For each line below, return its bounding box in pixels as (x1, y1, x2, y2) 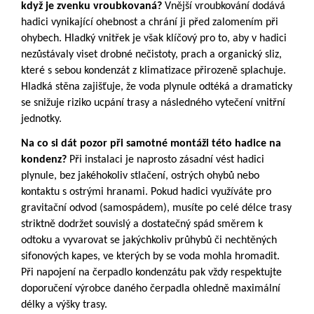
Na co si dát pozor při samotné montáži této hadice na (21, 138, 281, 150)
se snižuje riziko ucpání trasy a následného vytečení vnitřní (21, 97, 285, 109)
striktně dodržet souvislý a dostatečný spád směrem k (21, 219, 263, 231)
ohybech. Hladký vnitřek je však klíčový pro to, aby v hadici (21, 33, 287, 45)
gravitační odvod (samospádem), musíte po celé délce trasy (21, 203, 292, 214)
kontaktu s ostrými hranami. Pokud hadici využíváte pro (21, 186, 271, 198)
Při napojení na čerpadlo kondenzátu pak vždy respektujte (21, 267, 282, 279)
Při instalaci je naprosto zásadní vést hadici (67, 154, 264, 166)
